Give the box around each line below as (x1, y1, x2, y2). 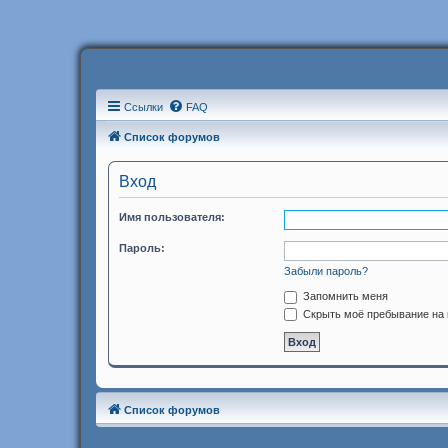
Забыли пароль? (284, 265, 368, 277)
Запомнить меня (300, 290, 388, 302)
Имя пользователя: (119, 211, 225, 223)
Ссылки (124, 101, 163, 113)
